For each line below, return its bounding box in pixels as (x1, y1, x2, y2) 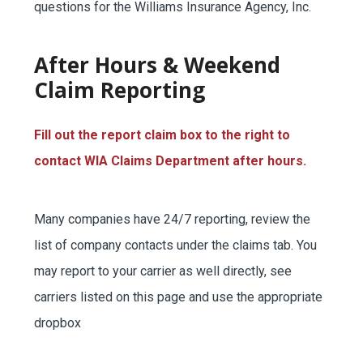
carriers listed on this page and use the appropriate (34, 289, 322, 305)
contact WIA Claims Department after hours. (34, 153, 306, 169)
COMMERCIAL (125, 301, 238, 321)
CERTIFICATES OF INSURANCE (90, 115, 273, 133)
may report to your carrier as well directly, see (34, 263, 292, 279)
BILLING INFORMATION (100, 191, 263, 211)
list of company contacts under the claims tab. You (34, 237, 317, 253)
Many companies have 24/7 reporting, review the (34, 211, 310, 227)
